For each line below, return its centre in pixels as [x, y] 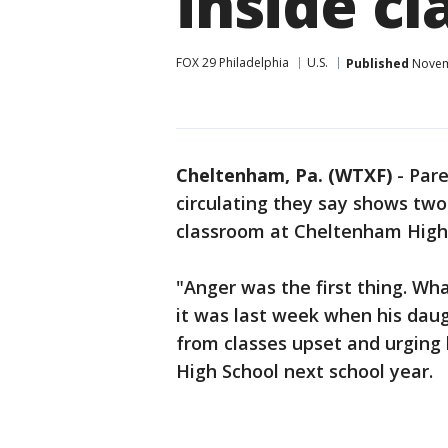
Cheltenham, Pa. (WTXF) [284, 175]
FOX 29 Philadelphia [232, 62]
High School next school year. [304, 371]
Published [377, 63]
